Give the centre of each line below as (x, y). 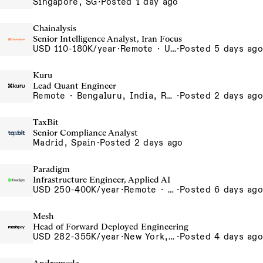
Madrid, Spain (65, 143)
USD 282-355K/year (77, 237)
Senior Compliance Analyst (85, 133)
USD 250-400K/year (77, 190)
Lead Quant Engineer (75, 86)
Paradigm (51, 169)
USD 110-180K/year (75, 49)
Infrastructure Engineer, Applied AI (102, 180)
